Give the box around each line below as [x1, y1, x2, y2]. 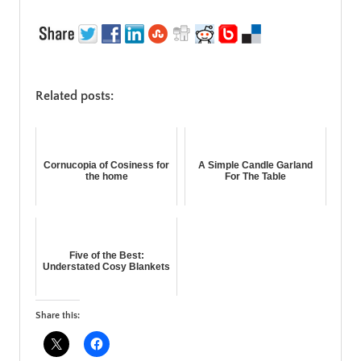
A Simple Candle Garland [198, 159, 313, 171]
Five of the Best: [68, 249, 144, 261]
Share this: [35, 309, 80, 321]
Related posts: [35, 88, 114, 103]
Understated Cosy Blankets [43, 260, 170, 272]
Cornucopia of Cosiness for [44, 159, 169, 171]
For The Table [225, 170, 286, 182]
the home [85, 170, 128, 182]
